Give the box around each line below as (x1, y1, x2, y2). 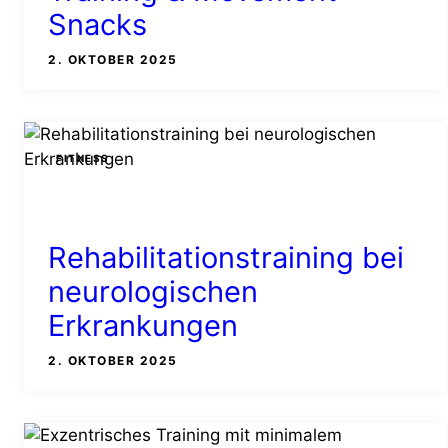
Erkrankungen (48, 308, 238, 344)
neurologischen (48, 274, 258, 310)
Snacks (48, 7, 147, 43)
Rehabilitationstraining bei (48, 240, 404, 276)
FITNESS (56, 151, 110, 164)
